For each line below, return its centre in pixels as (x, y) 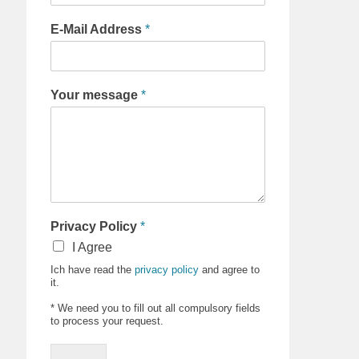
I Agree (93, 247)
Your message (96, 95)
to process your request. (107, 321)
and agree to (230, 270)
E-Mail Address (98, 29)
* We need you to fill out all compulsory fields (156, 308)
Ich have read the (93, 270)
